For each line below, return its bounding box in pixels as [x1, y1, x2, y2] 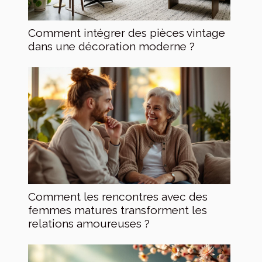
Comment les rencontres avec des [28, 189, 208, 203]
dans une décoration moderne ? [28, 39, 195, 53]
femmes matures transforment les [28, 203, 207, 216]
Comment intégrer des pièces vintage [28, 26, 225, 39]
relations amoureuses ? [28, 216, 150, 230]
